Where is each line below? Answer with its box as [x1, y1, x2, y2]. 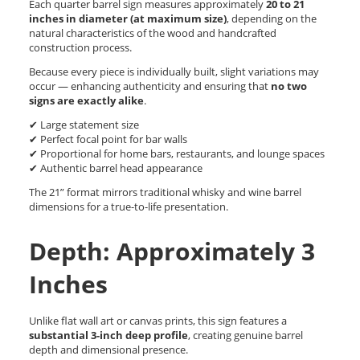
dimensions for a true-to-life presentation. [29, 199, 228, 215]
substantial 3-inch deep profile [29, 328, 188, 343]
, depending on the [227, 11, 317, 27]
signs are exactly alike [29, 93, 144, 108]
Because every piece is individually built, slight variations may [29, 64, 319, 80]
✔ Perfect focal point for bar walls [29, 132, 187, 147]
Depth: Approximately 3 [29, 235, 315, 268]
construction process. [29, 40, 132, 55]
